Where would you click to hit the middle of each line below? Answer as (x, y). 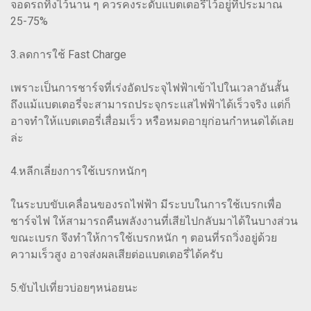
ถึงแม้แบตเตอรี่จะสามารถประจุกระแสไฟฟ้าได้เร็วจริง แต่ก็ (151, 104)
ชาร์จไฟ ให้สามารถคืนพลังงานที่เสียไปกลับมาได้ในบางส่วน (154, 221)
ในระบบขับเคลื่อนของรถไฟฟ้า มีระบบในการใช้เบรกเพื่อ (146, 204)
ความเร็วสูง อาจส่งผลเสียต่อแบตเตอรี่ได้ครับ (117, 254)
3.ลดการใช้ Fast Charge (68, 54)
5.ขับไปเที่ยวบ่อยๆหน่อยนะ (74, 287)
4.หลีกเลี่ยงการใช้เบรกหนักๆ (79, 171)
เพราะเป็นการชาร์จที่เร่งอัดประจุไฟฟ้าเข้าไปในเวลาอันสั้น (150, 87)
